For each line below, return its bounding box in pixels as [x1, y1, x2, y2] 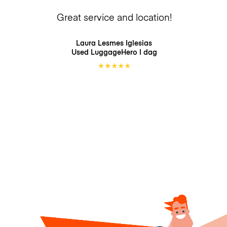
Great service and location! [56, 11, 172, 24]
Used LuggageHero [71, 47, 139, 57]
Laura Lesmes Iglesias [76, 37, 152, 48]
